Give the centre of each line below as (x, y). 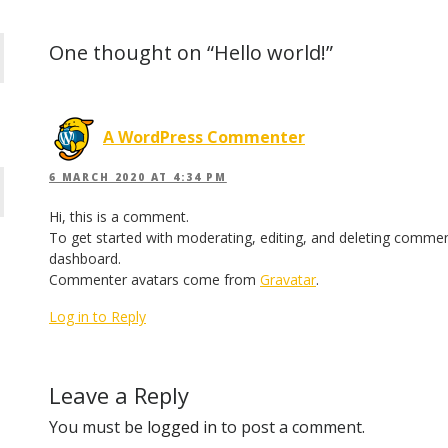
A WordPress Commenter (204, 137)
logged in (182, 427)
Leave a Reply (119, 395)
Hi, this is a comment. (119, 217)
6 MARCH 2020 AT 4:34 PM (138, 177)
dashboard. (85, 259)
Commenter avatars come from (154, 280)
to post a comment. (291, 427)
